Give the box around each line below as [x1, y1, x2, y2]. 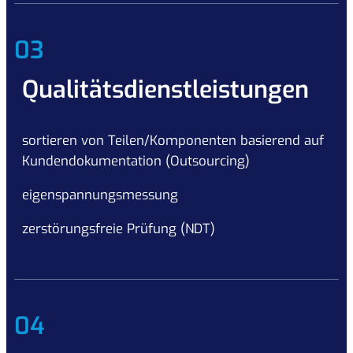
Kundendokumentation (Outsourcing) [22, 152, 250, 170]
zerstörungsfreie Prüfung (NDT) [22, 220, 215, 238]
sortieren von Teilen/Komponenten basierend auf [22, 132, 324, 150]
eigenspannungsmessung [22, 186, 178, 204]
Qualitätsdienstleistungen [22, 73, 309, 106]
